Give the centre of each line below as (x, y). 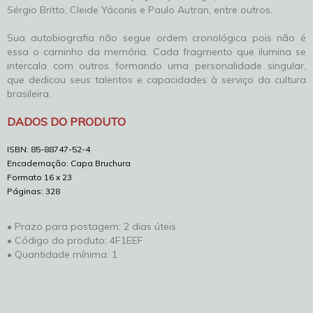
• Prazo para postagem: (65, 226)
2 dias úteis (150, 226)
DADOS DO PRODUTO (68, 122)
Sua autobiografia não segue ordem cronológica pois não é (156, 38)
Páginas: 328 (34, 191)
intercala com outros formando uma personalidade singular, (156, 66)
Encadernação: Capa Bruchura (70, 163)
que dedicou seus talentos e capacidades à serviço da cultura (156, 80)
